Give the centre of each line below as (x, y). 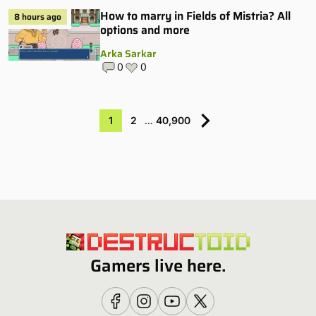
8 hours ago (38, 16)
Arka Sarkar (128, 53)
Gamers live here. (158, 266)
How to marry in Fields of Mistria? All (195, 16)
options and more (145, 30)
